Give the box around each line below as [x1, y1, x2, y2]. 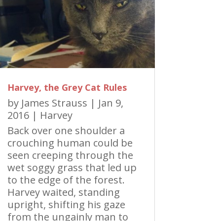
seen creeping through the [7, 148, 133, 162]
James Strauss [21, 96, 87, 110]
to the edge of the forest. [7, 173, 125, 186]
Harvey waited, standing [7, 185, 120, 199]
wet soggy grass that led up [7, 160, 137, 174]
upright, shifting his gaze [7, 197, 125, 211]
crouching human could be [7, 136, 133, 149]
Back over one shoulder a [7, 123, 125, 137]
